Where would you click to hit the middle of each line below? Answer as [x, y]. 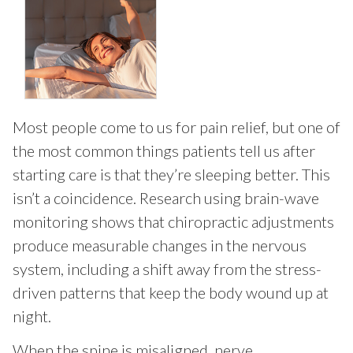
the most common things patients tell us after [163, 151]
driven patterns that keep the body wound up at [170, 293]
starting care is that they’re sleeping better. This [171, 175]
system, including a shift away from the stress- [167, 269]
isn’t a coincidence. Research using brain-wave [165, 198]
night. [32, 316]
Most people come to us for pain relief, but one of [176, 127]
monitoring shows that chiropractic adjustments [173, 222]
